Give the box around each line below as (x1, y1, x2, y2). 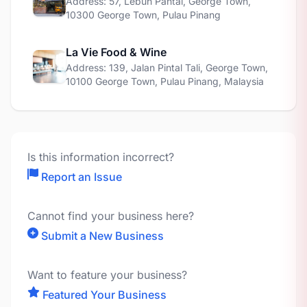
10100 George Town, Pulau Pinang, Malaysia (66, 75, 264, 87)
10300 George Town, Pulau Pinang (66, 9, 221, 21)
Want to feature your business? (27, 268, 187, 282)
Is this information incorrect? (27, 150, 174, 164)
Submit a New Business (41, 229, 164, 243)
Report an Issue (41, 170, 122, 184)
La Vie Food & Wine (66, 45, 167, 59)
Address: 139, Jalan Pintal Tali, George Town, (66, 62, 268, 73)
